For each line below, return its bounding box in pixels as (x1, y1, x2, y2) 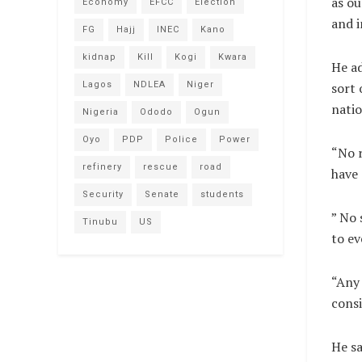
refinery (82, 162, 122, 172)
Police (165, 134, 198, 145)
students (200, 189, 244, 200)
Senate (145, 189, 179, 200)
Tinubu (82, 217, 118, 227)
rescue (143, 162, 179, 172)
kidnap (82, 52, 116, 62)
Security (82, 189, 124, 200)
